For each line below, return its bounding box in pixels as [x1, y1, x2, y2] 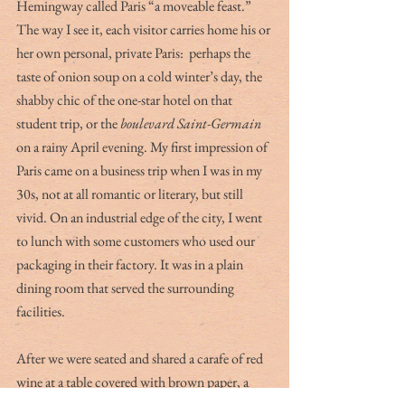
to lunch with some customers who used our [16, 231, 258, 250]
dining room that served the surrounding [16, 278, 237, 297]
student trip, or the [16, 113, 120, 133]
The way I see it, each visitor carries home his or [16, 19, 273, 39]
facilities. [16, 301, 68, 321]
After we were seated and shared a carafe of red [16, 348, 266, 368]
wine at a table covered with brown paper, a [16, 372, 251, 391]
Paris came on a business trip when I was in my [16, 160, 265, 180]
